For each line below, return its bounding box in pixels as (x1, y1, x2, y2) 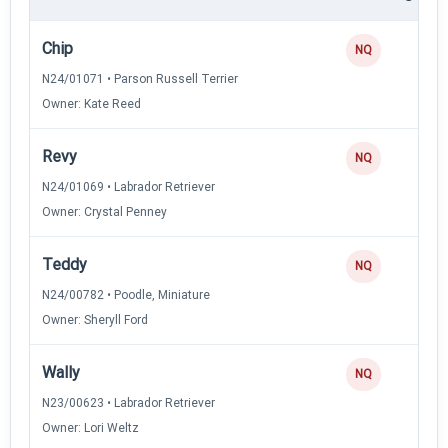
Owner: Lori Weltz (42, 420, 139, 435)
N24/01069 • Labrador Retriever (42, 179, 215, 194)
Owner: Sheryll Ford (42, 312, 148, 327)
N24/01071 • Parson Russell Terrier (42, 71, 238, 86)
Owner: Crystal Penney (42, 204, 167, 219)
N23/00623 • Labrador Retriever (42, 395, 215, 410)
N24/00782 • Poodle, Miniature (42, 287, 210, 302)
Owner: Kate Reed (42, 96, 141, 111)
